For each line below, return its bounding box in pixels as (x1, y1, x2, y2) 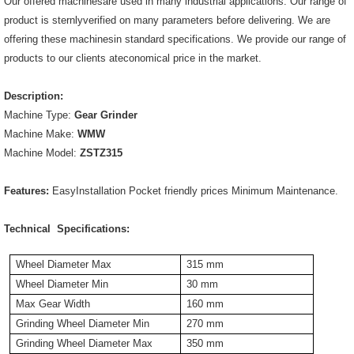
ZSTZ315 (77, 146, 122, 159)
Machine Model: (4, 146, 77, 159)
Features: (4, 184, 49, 197)
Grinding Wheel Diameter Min (16, 317, 150, 330)
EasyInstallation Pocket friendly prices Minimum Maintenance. (49, 184, 338, 197)
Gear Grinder (71, 108, 137, 121)
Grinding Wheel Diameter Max (16, 337, 153, 349)
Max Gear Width (16, 297, 91, 310)
